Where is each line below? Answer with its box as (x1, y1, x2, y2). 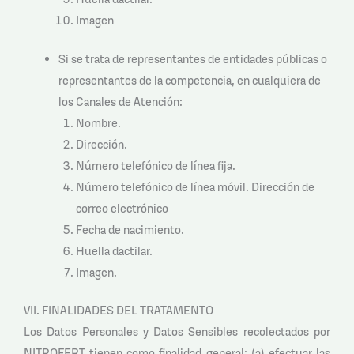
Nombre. (75, 115, 121, 130)
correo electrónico (75, 200, 168, 216)
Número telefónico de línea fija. (75, 157, 235, 173)
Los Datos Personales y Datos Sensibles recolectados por (24, 324, 330, 340)
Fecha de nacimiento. (75, 221, 184, 237)
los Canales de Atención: (58, 93, 183, 109)
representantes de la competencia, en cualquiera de (58, 72, 321, 88)
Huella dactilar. (75, 243, 153, 258)
